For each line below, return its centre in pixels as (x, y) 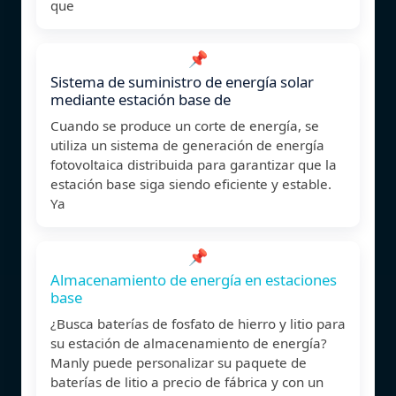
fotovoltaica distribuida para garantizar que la (194, 164)
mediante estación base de (141, 99)
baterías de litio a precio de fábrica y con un (187, 381)
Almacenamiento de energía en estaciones (194, 279)
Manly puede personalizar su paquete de (179, 362)
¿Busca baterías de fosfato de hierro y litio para (198, 323)
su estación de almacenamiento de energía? (189, 343)
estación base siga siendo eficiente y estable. (191, 183)
